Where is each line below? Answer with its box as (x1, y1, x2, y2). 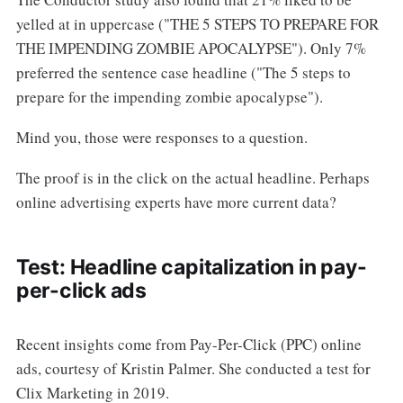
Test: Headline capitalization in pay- (15, 254, 367, 280)
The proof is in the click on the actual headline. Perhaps (15, 166, 370, 188)
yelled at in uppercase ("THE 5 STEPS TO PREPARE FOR (15, 13, 379, 34)
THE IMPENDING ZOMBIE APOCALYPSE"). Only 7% (15, 37, 366, 58)
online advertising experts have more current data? (15, 191, 336, 212)
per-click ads (15, 277, 147, 303)
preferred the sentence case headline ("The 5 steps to (15, 61, 351, 83)
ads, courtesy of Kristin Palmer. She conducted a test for (15, 357, 371, 379)
